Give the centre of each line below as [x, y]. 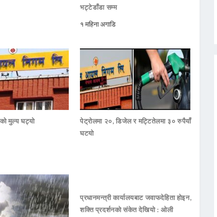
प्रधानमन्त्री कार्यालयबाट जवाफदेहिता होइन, [136, 198]
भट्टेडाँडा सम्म [99, 7]
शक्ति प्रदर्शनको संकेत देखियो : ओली [127, 210]
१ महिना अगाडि [98, 24]
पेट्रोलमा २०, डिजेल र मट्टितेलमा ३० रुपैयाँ [136, 121]
